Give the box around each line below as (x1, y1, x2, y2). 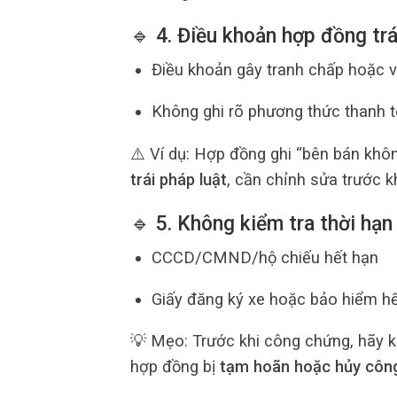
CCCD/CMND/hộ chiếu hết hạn (151, 247, 378, 267)
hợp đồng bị (130, 357, 220, 377)
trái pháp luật (130, 169, 227, 189)
